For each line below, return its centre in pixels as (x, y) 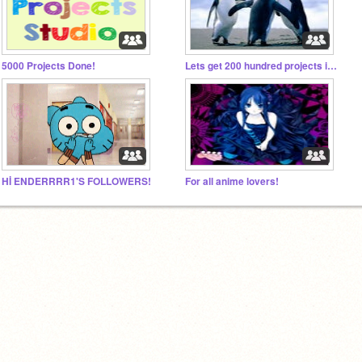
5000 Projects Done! (48, 65)
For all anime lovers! (232, 181)
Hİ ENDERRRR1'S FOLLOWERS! (76, 181)
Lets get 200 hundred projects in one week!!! (332, 65)
